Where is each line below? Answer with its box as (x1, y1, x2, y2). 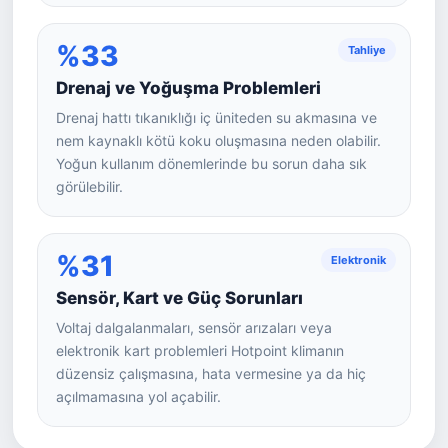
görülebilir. (56, 178, 123, 195)
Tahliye (348, 43, 386, 57)
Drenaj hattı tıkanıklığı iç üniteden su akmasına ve (56, 109, 377, 126)
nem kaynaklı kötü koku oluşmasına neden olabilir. (56, 132, 381, 149)
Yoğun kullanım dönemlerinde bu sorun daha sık (56, 155, 367, 172)
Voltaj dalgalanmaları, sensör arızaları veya (56, 319, 332, 336)
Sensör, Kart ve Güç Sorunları (56, 288, 303, 308)
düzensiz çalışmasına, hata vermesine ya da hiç (56, 365, 366, 382)
